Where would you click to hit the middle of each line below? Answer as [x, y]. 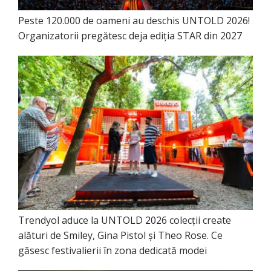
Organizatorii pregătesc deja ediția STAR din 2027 [130, 35]
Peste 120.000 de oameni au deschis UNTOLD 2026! [134, 20]
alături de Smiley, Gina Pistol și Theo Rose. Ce [120, 235]
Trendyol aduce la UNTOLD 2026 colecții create [125, 220]
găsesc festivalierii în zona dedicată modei [113, 250]
